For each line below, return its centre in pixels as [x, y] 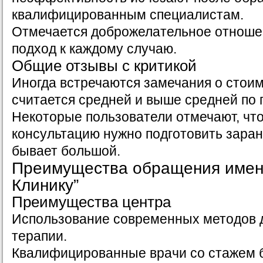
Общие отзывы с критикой [104, 66]
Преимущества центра [91, 202]
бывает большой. [66, 151]
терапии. [39, 236]
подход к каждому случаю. [94, 49]
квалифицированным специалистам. [128, 15]
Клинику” [45, 185]
